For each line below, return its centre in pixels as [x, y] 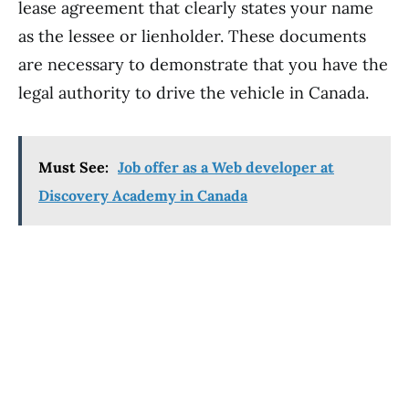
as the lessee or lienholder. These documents [192, 36]
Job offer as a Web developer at [226, 167]
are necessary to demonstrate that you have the [203, 64]
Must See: [73, 167]
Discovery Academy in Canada [143, 195]
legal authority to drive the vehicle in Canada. [194, 93]
